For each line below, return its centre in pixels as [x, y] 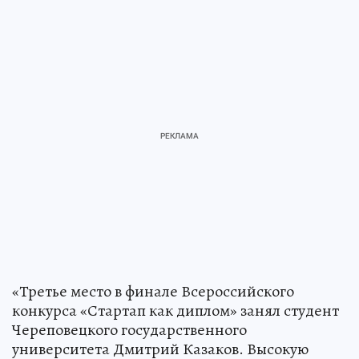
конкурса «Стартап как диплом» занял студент [175, 311]
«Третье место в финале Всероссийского [153, 292]
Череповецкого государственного [129, 330]
